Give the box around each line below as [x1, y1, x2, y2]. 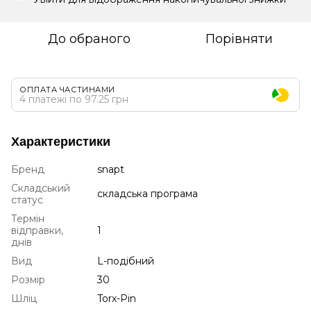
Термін [11, 212, 44, 225]
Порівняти [205, 31, 273, 47]
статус [11, 193, 43, 206]
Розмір [11, 273, 45, 286]
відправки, [11, 224, 63, 237]
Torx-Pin [97, 292, 136, 305]
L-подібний [97, 254, 154, 267]
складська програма [97, 187, 198, 200]
